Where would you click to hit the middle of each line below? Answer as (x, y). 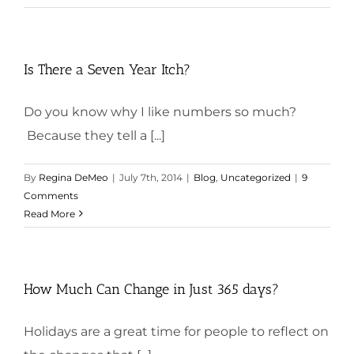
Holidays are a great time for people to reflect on (176, 331)
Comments (51, 195)
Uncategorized (256, 177)
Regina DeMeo (73, 177)
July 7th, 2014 (151, 177)
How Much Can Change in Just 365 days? (151, 289)
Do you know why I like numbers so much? (160, 111)
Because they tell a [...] (94, 135)
